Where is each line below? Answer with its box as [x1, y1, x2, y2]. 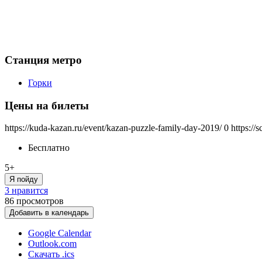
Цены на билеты [5, 99, 89, 112]
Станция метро [5, 54, 82, 67]
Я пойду [9, 175, 38, 184]
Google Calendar [28, 228, 91, 239]
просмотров [16, 196, 64, 206]
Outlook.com [28, 239, 77, 249]
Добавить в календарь [9, 208, 89, 218]
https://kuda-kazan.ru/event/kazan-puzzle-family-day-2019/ [5, 123, 222, 133]
